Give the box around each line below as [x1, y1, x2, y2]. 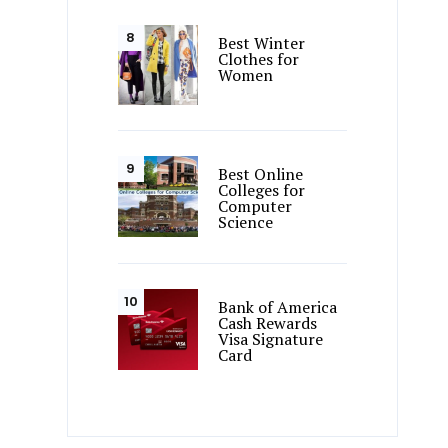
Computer [218, 195, 293, 218]
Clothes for [218, 48, 300, 71]
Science [218, 211, 274, 234]
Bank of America [218, 296, 338, 319]
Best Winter [218, 32, 306, 55]
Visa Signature [218, 328, 324, 351]
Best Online [218, 163, 304, 186]
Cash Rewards [218, 312, 318, 335]
